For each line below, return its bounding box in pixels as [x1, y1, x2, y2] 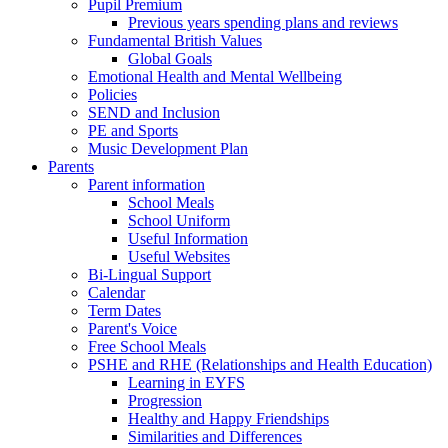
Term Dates [88, 301, 161, 319]
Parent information [88, 175, 205, 193]
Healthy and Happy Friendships [128, 409, 329, 427]
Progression [128, 391, 202, 409]
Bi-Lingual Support [88, 265, 211, 283]
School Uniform [128, 211, 230, 229]
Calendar [88, 283, 145, 301]
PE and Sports [88, 121, 178, 139]
